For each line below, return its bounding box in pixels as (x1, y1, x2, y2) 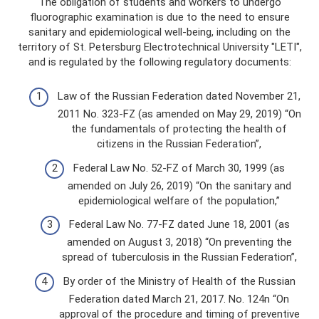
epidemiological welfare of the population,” (78, 194, 280, 207)
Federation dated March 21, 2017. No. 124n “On (69, 292, 289, 305)
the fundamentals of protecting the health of (71, 122, 287, 136)
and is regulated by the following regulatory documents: (28, 55, 291, 68)
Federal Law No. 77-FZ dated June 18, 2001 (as (68, 218, 290, 231)
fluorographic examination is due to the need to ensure (29, 10, 290, 23)
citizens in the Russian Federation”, (97, 137, 261, 151)
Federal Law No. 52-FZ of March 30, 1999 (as (73, 161, 285, 174)
